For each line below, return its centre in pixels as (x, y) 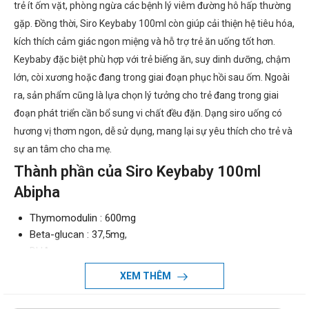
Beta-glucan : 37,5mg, (78, 235)
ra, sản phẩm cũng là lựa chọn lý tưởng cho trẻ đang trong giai (146, 96)
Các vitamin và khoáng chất (92, 301)
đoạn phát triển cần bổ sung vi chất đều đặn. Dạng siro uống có (148, 113)
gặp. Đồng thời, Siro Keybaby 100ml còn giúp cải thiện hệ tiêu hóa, (154, 24)
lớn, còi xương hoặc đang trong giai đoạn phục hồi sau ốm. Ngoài (152, 78)
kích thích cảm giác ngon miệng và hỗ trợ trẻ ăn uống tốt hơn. (144, 42)
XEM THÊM (147, 276)
